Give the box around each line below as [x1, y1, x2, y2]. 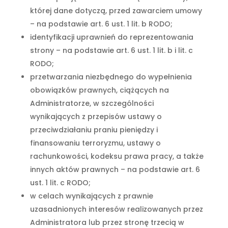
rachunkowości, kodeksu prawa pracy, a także [30, 151, 204, 161]
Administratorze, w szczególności [30, 98, 154, 108]
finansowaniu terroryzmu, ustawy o [30, 138, 161, 148]
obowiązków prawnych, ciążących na [30, 85, 169, 95]
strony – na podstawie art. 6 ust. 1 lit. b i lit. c [30, 45, 193, 55]
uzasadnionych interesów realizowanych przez [30, 204, 203, 214]
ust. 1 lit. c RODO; [30, 178, 91, 188]
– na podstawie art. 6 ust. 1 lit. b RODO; [30, 19, 173, 29]
